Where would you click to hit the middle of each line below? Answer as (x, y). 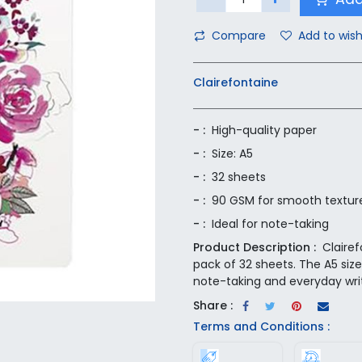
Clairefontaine (236, 83)
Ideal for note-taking (270, 224)
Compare (239, 36)
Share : (213, 305)
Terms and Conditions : (261, 327)
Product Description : (255, 248)
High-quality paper (264, 130)
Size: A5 (232, 154)
